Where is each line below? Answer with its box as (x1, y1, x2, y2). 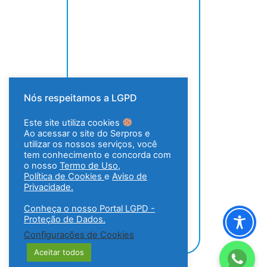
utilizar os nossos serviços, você (24, 139, 157, 150)
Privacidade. (24, 182, 73, 193)
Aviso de (112, 171, 147, 182)
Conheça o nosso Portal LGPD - (24, 203, 155, 214)
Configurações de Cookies (24, 229, 134, 240)
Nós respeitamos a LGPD (24, 92, 137, 104)
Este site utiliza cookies (24, 117, 122, 128)
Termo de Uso (60, 160, 118, 171)
